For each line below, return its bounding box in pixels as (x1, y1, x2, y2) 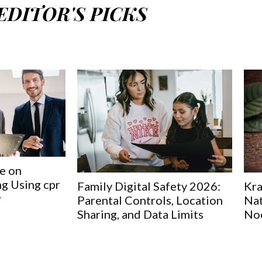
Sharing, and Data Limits (77, 207, 204, 222)
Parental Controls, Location (77, 193, 223, 208)
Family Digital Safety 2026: (77, 179, 220, 194)
